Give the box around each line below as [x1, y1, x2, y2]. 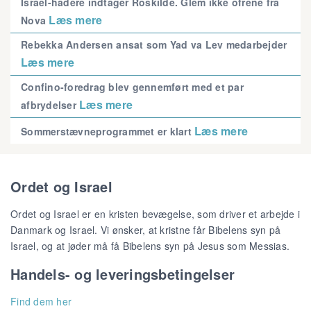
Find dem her [10, 294, 72, 309]
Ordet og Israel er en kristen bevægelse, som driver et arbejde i [10, 207, 300, 221]
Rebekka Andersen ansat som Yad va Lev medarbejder [21, 37, 287, 51]
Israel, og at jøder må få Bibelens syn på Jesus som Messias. [10, 239, 289, 253]
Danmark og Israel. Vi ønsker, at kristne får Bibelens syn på [10, 223, 280, 237]
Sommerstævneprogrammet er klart [21, 124, 194, 138]
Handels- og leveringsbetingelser [10, 263, 235, 284]
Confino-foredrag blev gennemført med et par [21, 79, 244, 94]
